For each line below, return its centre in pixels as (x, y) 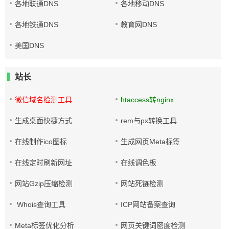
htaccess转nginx (147, 100)
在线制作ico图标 (41, 142)
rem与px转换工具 (149, 121)
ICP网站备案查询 (148, 204)
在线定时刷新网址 (43, 163)
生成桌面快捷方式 (43, 121)
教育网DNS (139, 25)
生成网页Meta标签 (151, 142)
